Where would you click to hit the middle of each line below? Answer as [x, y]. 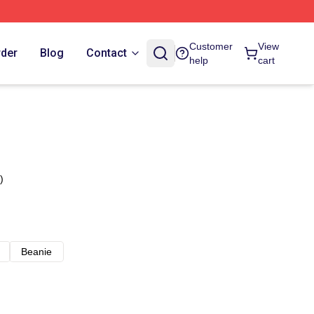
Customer [211, 46]
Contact [107, 53]
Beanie [36, 252]
